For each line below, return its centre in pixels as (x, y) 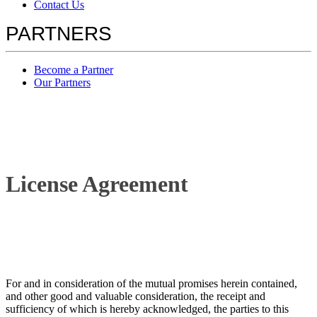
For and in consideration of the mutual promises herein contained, (151, 283)
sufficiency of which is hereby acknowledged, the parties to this (147, 309)
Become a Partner (74, 70)
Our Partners (62, 83)
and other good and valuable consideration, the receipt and (136, 296)
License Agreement (97, 184)
